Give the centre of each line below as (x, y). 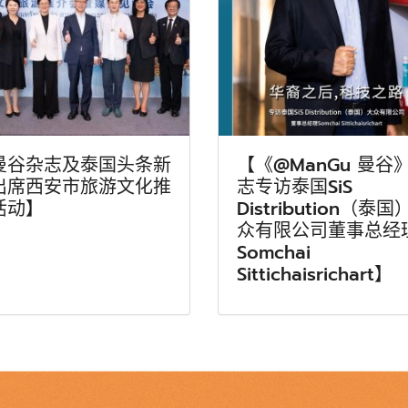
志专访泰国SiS (295, 186)
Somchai (274, 252)
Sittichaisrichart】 (315, 274)
